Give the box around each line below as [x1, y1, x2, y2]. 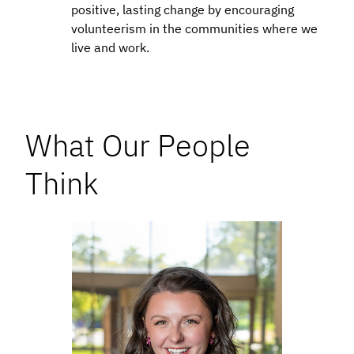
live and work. [70, 39, 149, 55]
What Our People [25, 125, 250, 164]
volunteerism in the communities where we [70, 20, 318, 36]
